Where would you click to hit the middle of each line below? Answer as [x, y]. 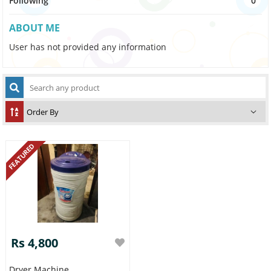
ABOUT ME [35, 28]
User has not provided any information [88, 47]
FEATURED [21, 156]
